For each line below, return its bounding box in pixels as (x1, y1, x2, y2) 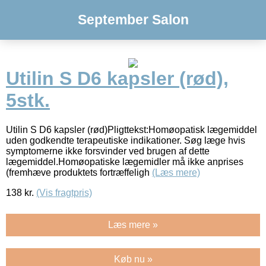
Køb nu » (113, 254, 153, 264)
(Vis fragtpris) (36, 187, 92, 198)
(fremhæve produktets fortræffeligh (6, 167, 152, 178)
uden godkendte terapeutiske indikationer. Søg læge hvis (6, 135, 245, 145)
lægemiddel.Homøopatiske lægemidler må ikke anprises (6, 156, 243, 167)
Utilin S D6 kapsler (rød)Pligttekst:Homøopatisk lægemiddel (6, 124, 257, 135)
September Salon (77, 12, 189, 27)
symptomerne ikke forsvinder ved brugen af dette (6, 145, 210, 156)
